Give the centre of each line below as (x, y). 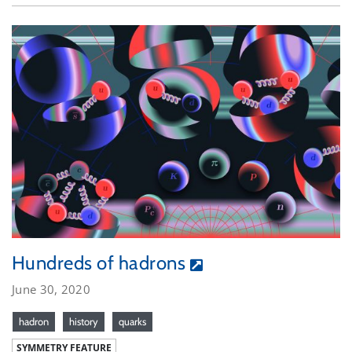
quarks (132, 321)
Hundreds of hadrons (99, 262)
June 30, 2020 (51, 289)
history (84, 321)
